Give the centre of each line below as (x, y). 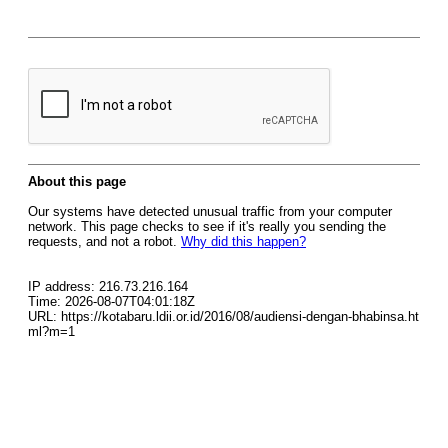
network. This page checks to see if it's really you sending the (207, 226)
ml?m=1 (51, 331)
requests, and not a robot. (104, 241)
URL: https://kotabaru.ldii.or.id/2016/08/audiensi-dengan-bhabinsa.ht (223, 316)
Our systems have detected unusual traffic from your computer (210, 211)
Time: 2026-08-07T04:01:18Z (111, 301)
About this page (77, 181)
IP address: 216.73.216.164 (108, 286)
